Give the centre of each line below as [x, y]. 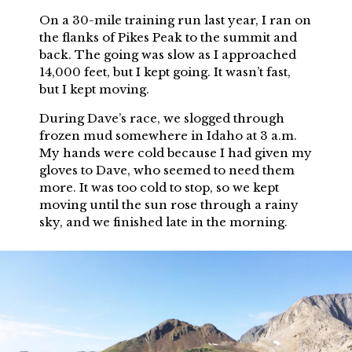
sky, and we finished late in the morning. [163, 222]
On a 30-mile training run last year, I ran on [175, 20]
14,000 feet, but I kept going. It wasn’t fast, [165, 71]
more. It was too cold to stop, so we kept [159, 187]
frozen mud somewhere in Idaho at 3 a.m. [168, 135]
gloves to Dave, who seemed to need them [167, 170]
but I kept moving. [94, 89]
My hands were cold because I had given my [176, 152]
